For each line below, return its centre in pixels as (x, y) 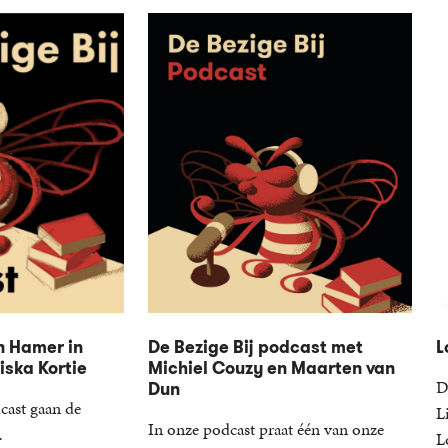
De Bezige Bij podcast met (255, 347)
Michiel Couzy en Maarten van (271, 368)
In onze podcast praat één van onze (266, 429)
